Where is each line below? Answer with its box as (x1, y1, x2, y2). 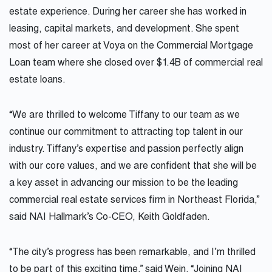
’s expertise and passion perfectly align (76, 145, 243, 155)
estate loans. (9, 76, 66, 86)
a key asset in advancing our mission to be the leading (9, 179, 238, 189)
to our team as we (159, 111, 240, 121)
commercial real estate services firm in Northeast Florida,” (9, 196, 259, 206)
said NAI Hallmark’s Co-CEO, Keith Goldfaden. (9, 213, 210, 223)
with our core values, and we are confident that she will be (9, 162, 257, 172)
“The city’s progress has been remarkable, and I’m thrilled (9, 248, 256, 259)
